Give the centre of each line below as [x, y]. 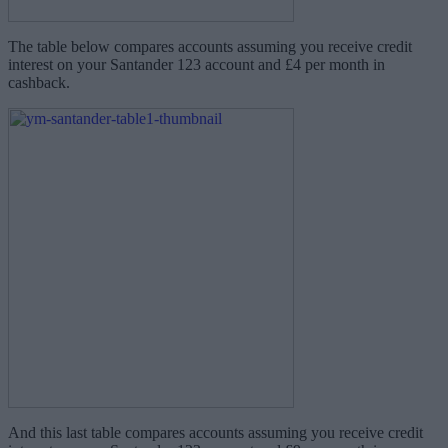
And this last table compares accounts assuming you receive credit [215, 433]
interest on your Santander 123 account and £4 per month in [196, 65]
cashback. [39, 83]
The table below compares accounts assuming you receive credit [210, 47]
